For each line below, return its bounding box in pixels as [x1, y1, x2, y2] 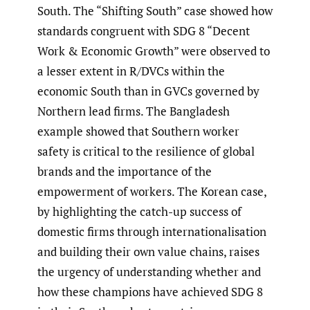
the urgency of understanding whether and [37, 263, 261, 280]
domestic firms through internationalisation [37, 223, 266, 239]
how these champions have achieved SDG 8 [37, 283, 263, 300]
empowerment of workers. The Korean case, [37, 183, 266, 199]
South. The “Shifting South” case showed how [37, 2, 273, 19]
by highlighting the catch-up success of [37, 203, 241, 219]
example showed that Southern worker [37, 122, 239, 139]
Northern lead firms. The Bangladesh [37, 102, 230, 119]
